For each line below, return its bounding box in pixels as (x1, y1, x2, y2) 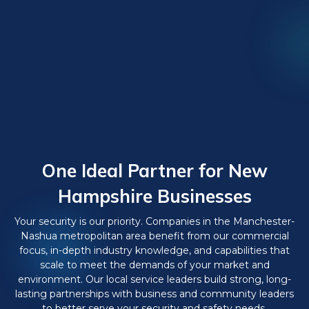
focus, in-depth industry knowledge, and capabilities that (19, 244, 290, 257)
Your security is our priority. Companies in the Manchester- (14, 215, 295, 228)
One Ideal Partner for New (41, 159, 268, 182)
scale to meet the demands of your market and (39, 259, 270, 271)
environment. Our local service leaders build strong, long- (18, 273, 291, 286)
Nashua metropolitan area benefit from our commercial (20, 230, 289, 242)
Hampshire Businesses (57, 185, 252, 208)
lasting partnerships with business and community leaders (15, 288, 294, 300)
